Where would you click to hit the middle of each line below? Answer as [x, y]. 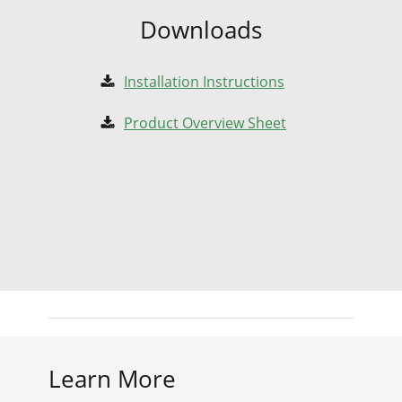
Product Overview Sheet [205, 122]
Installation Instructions [204, 81]
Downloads [201, 29]
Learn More [112, 378]
